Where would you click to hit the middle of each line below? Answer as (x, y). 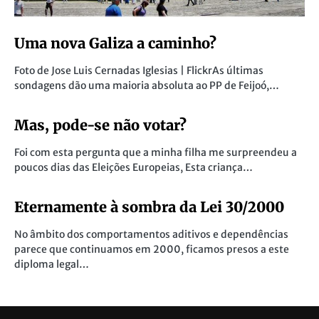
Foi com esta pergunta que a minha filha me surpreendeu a (156, 152)
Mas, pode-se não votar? (100, 125)
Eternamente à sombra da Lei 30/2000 (149, 207)
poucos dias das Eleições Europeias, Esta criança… (134, 167)
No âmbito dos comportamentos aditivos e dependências (151, 234)
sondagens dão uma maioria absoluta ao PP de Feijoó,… (147, 85)
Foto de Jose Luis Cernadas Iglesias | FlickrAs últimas (139, 70)
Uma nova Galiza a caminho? (115, 43)
